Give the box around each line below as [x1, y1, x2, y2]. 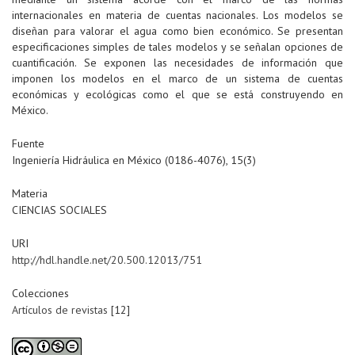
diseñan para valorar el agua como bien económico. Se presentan [12, 24, 343, 39]
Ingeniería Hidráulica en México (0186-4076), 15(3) [12, 153, 256, 168]
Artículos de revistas [12, 303, 108, 318]
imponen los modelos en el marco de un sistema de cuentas [12, 71, 343, 86]
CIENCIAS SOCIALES [12, 203, 107, 218]
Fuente [12, 136, 44, 151]
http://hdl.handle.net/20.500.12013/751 [12, 253, 202, 268]
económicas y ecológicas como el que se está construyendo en [12, 87, 343, 102]
